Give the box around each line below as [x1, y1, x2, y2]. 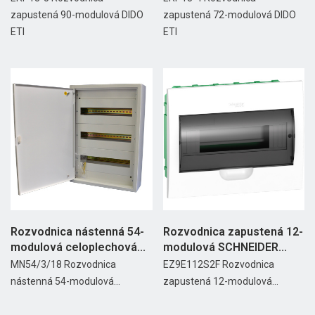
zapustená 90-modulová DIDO [11, 9, 143, 21]
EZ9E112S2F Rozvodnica [162, 258, 274, 270]
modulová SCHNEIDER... [162, 240, 287, 254]
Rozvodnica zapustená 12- [162, 224, 303, 238]
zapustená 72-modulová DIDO [162, 9, 296, 21]
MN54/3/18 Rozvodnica [11, 258, 116, 270]
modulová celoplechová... [11, 240, 146, 254]
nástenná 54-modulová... [11, 275, 120, 287]
